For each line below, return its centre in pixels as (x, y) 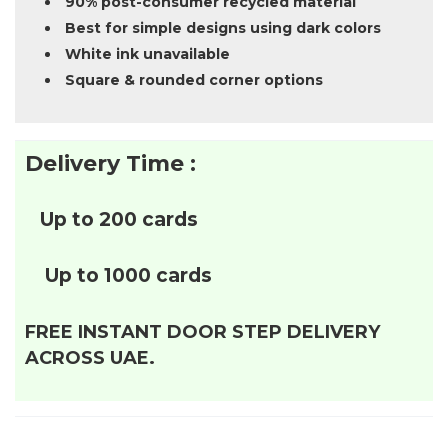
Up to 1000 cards (126, 276)
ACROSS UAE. (90, 358)
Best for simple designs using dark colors (223, 28)
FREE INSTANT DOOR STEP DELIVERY (202, 332)
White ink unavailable (147, 54)
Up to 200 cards (119, 220)
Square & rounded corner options (194, 80)
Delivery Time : (110, 164)
